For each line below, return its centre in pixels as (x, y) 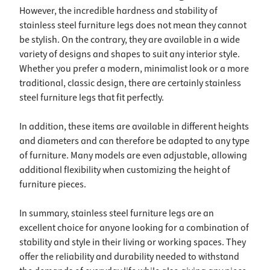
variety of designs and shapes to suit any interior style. (130, 55)
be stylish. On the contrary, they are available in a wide (130, 40)
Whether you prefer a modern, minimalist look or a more (134, 69)
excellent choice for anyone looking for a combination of (134, 228)
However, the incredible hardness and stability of (118, 11)
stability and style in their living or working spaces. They (133, 243)
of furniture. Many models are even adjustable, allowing (133, 156)
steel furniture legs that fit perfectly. (92, 98)
